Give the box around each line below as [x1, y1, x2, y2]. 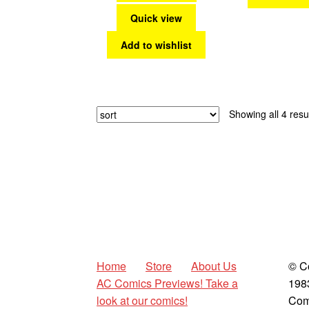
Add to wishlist [121, 37, 192, 52]
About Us [191, 258, 237, 275]
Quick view [130, 10, 183, 25]
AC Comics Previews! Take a [97, 275, 239, 292]
